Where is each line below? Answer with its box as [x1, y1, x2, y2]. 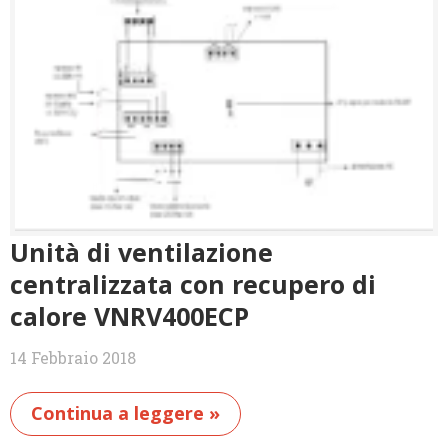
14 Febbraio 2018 [10, 347, 136, 369]
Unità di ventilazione [10, 235, 273, 270]
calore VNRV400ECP [10, 299, 249, 334]
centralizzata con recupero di [10, 267, 376, 302]
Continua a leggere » [31, 401, 220, 426]
